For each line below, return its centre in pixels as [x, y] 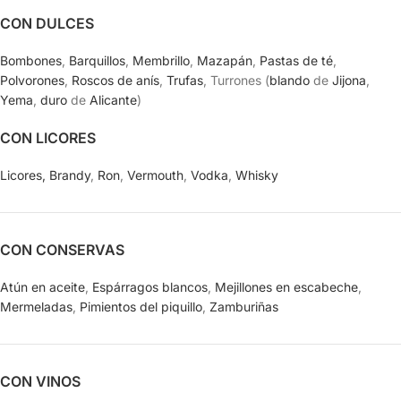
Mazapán [225, 60]
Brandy [70, 175]
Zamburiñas [244, 307]
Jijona [349, 80]
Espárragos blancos [150, 287]
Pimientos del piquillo [141, 307]
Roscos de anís [115, 80]
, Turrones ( [236, 80]
